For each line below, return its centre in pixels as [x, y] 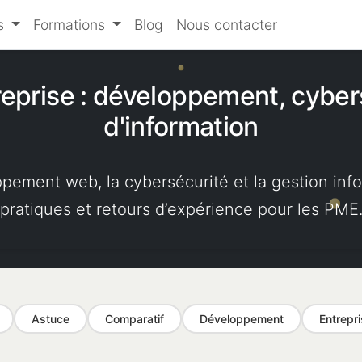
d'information [181, 126]
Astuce [51, 319]
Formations [71, 25]
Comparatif [135, 319]
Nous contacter [226, 25]
